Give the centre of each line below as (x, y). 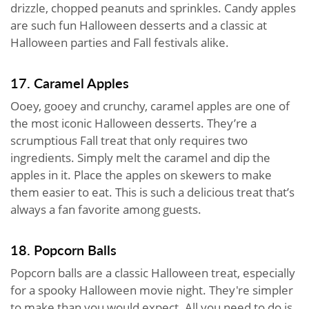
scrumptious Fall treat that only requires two (129, 140)
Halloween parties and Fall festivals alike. (121, 42)
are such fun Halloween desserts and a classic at (139, 25)
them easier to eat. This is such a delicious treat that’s (152, 192)
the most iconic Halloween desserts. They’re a (133, 123)
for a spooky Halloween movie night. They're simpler (152, 290)
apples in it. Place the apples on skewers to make (141, 175)
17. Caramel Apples (70, 82)
